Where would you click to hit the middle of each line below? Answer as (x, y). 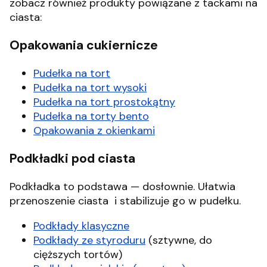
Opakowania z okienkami (94, 131)
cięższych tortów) (78, 255)
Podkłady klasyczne (81, 226)
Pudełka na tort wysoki (90, 88)
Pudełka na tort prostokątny (104, 102)
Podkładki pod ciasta (72, 159)
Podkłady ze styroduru (89, 240)
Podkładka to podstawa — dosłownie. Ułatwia (122, 187)
